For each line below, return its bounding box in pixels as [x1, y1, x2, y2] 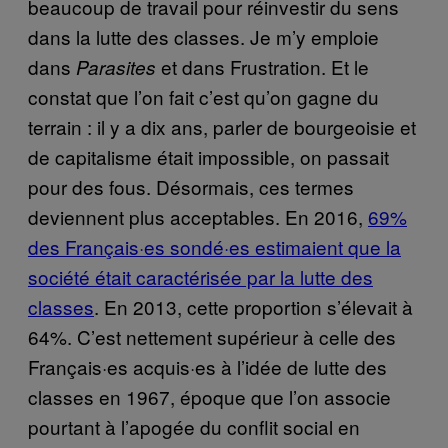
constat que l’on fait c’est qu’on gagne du [28, 82, 379, 110]
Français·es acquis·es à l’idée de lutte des [28, 352, 387, 380]
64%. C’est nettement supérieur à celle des [28, 322, 396, 350]
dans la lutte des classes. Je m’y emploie [28, 22, 379, 50]
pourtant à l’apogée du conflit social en [28, 412, 360, 440]
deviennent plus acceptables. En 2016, [28, 202, 368, 230]
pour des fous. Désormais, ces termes [28, 172, 354, 200]
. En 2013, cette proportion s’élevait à [94, 292, 413, 320]
